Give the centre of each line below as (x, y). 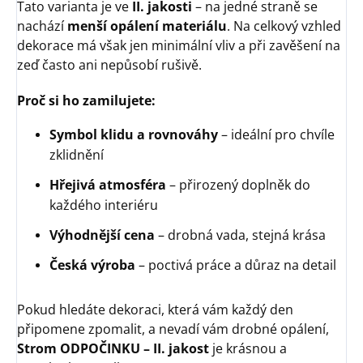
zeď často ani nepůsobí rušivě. (109, 64)
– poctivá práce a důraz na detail (236, 265)
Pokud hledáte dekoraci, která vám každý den (155, 309)
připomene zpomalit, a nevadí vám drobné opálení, (173, 329)
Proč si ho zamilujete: (86, 100)
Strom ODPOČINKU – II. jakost (113, 348)
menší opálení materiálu (147, 26)
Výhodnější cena (102, 235)
